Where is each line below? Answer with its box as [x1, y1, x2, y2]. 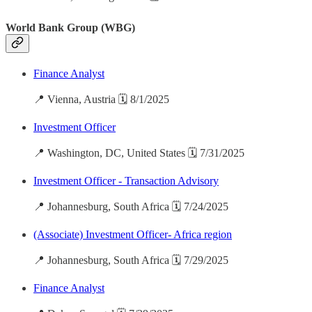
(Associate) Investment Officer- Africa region [33, 228, 232, 241]
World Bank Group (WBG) [6, 21, 135, 33]
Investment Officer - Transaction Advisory [33, 175, 219, 187]
